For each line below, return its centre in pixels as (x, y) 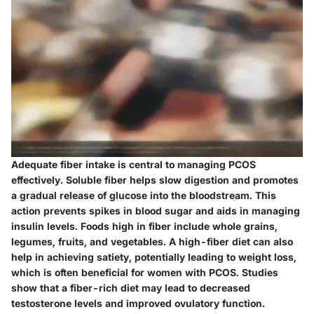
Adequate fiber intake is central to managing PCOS (134, 164)
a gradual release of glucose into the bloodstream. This (144, 195)
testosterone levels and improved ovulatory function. (138, 303)
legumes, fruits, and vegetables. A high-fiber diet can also (152, 241)
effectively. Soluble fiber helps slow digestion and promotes (155, 179)
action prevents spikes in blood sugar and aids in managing (156, 210)
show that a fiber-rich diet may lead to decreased (131, 287)
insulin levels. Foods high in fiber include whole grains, (144, 226)
